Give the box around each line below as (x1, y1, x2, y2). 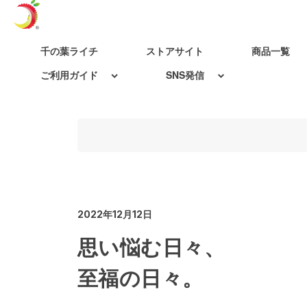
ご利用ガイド (40, 68, 98, 82)
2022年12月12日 (77, 208, 152, 220)
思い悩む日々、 (77, 231, 225, 261)
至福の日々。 (77, 262, 204, 292)
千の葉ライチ (40, 44, 98, 58)
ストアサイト (145, 44, 204, 58)
